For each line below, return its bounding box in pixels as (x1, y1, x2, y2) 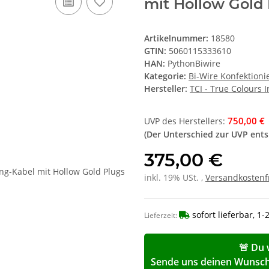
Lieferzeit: (144, 210, 179, 221)
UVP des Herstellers (144, 115, 223, 127)
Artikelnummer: (144, 32, 211, 44)
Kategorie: (144, 70, 189, 82)
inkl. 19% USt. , (144, 172, 205, 184)
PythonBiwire (168, 58, 220, 70)
